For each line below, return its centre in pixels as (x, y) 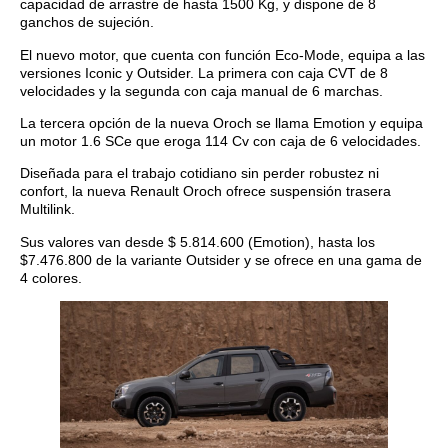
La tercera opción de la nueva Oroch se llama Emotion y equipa (221, 123)
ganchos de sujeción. (87, 22)
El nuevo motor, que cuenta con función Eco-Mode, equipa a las (222, 54)
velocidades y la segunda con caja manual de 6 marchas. (201, 90)
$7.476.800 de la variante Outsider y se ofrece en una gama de (221, 259)
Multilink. (47, 209)
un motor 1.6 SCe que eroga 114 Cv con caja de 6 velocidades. (220, 141)
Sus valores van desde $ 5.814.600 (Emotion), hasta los (197, 241)
